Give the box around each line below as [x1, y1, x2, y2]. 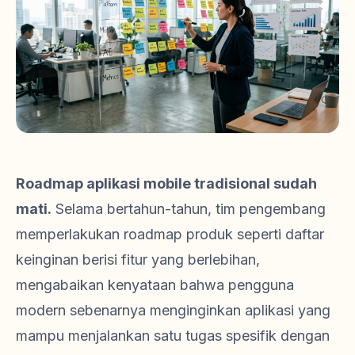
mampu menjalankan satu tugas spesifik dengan [16, 326, 330, 344]
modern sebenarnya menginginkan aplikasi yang [16, 301, 330, 319]
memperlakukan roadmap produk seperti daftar [16, 225, 324, 242]
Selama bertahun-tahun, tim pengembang [52, 200, 326, 217]
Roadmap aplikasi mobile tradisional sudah [16, 174, 317, 192]
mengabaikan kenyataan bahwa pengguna [16, 276, 294, 293]
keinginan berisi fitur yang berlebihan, [16, 250, 260, 268]
